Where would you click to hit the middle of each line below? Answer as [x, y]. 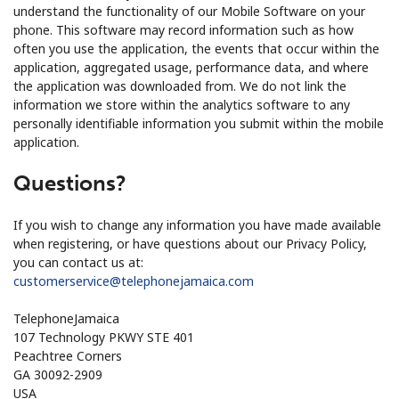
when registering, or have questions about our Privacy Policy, [190, 243]
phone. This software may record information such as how [183, 29]
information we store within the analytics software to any [182, 104]
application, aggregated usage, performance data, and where [191, 67]
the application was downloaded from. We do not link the [180, 85]
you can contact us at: [78, 262]
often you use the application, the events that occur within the [196, 48]
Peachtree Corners [68, 355]
